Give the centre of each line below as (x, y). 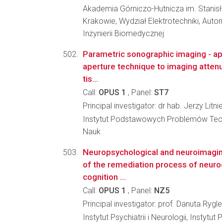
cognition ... (104, 177)
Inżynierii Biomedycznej (123, 33)
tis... (90, 79)
